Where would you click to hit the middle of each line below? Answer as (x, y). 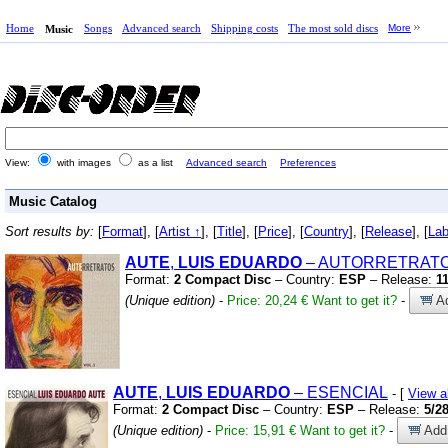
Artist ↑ (180, 231)
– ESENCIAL (339, 392)
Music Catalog (53, 201)
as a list (155, 162)
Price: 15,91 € (255, 430)
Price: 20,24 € (267, 300)
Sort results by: (51, 231)
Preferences (308, 162)
